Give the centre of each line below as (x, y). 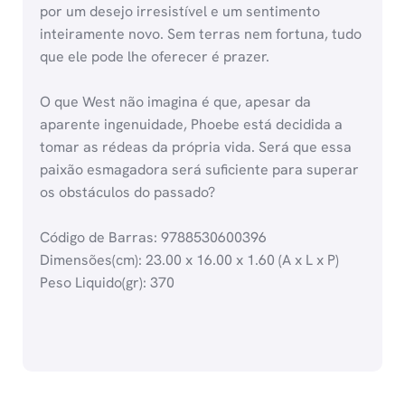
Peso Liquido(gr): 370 (108, 283)
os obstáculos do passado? (128, 193)
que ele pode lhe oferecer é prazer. (155, 57)
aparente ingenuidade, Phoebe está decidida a (192, 125)
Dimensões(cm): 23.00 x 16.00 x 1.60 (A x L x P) (190, 260)
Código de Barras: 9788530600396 (154, 238)
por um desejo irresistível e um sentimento (180, 12)
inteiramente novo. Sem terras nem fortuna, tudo (201, 34)
